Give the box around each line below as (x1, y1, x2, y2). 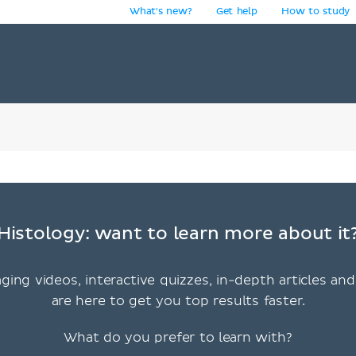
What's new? (129, 7, 192, 17)
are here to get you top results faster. (51, 293, 305, 309)
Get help (215, 7, 257, 17)
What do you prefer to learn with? (64, 330, 292, 346)
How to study (281, 7, 350, 17)
